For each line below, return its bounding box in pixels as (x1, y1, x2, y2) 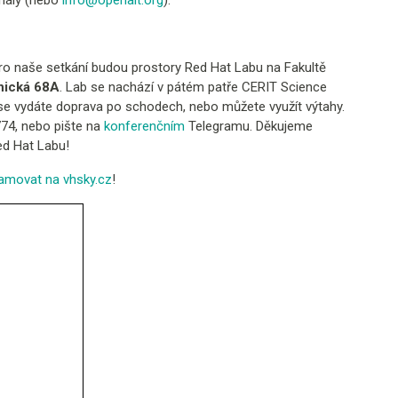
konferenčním (104, 118, 185, 135)
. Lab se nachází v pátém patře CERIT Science (60, 79, 327, 96)
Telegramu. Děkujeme (185, 118, 313, 135)
